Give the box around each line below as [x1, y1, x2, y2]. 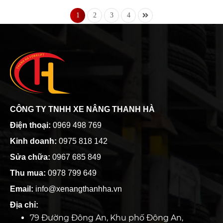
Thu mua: [10, 168, 48, 177]
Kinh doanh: [10, 136, 57, 145]
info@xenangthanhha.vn [33, 184, 122, 193]
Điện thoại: [10, 120, 51, 129]
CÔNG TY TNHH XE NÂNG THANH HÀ [10, 105, 155, 113]
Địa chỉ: [10, 200, 38, 209]
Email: [10, 184, 33, 193]
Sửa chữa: [10, 152, 52, 161]
